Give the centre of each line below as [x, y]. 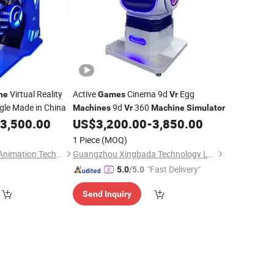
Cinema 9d [147, 94]
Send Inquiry [107, 194]
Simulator [206, 108]
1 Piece [86, 140]
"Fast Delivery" [174, 169]
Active [85, 94]
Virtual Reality [35, 94]
